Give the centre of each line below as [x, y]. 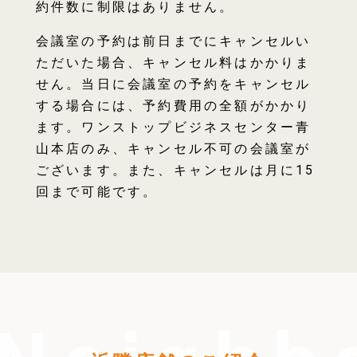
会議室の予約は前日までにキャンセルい [173, 41]
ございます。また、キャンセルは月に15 [175, 171]
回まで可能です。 [97, 192]
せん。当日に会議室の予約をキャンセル [173, 84]
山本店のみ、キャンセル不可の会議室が [173, 149]
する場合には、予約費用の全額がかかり [173, 106]
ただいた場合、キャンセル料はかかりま [173, 63]
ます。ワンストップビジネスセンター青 [173, 127]
